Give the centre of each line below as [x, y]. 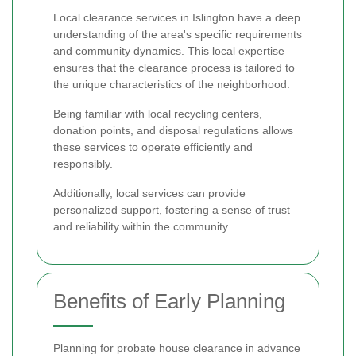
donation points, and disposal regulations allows [173, 131]
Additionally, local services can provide [149, 193]
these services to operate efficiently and [153, 147]
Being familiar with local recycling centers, [158, 114]
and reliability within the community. [142, 227]
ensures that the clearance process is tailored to [174, 68]
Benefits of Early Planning [169, 302]
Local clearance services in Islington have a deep [177, 18]
